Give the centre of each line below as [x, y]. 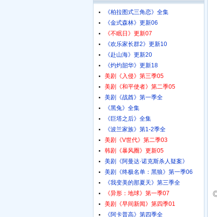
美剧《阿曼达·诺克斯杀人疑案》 [146, 161]
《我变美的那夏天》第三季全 [142, 183]
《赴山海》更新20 [128, 55]
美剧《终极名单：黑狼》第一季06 [149, 172]
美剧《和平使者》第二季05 [140, 87]
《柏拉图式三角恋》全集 [137, 12]
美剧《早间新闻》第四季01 [140, 204]
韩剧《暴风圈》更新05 [134, 151]
